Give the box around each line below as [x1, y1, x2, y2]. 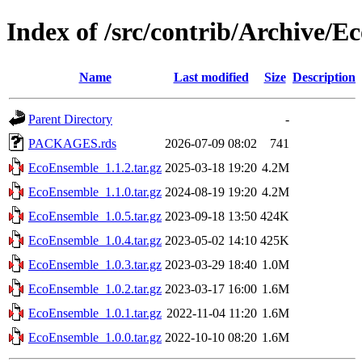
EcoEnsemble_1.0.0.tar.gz [28, 330, 162, 344]
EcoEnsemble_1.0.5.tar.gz [28, 208, 162, 223]
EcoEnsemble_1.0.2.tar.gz [28, 281, 162, 296]
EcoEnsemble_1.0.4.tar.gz [28, 233, 162, 247]
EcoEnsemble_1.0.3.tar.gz [28, 257, 162, 271]
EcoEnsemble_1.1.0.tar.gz [28, 184, 162, 199]
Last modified [173, 69, 249, 84]
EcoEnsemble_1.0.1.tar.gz [28, 305, 162, 320]
